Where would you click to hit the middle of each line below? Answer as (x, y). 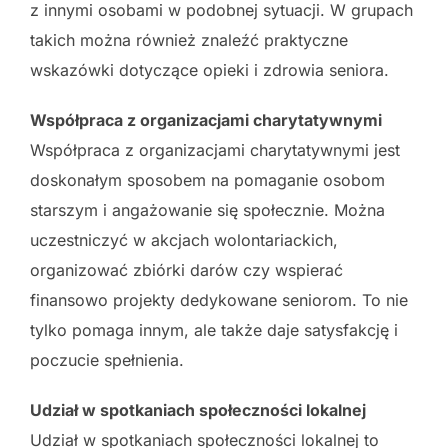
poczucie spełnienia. (107, 359)
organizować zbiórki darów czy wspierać (186, 269)
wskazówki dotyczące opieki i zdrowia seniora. (209, 69)
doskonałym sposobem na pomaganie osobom (207, 179)
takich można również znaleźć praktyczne (189, 39)
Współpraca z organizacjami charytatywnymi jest (215, 149)
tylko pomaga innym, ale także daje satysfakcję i (214, 329)
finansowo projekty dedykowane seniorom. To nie (219, 299)
